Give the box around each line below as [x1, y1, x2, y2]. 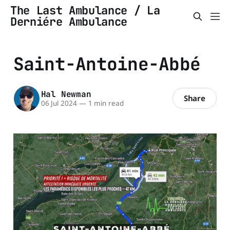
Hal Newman [41, 89, 91, 100]
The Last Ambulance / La [10, 3, 160, 18]
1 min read [86, 99, 124, 108]
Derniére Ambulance [10, 14, 128, 29]
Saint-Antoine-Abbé [13, 52, 201, 75]
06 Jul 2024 [41, 99, 77, 108]
